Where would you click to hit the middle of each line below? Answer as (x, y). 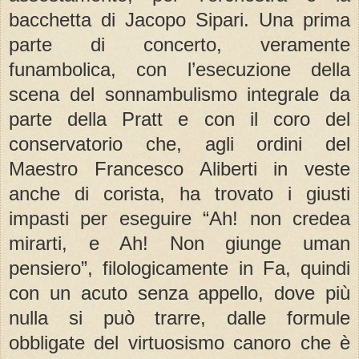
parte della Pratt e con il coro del (179, 119)
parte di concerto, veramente (179, 44)
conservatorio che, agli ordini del (179, 143)
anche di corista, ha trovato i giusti (179, 193)
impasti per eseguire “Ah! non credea (179, 218)
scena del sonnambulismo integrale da (179, 94)
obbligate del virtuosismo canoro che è (179, 342)
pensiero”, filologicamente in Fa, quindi (179, 268)
